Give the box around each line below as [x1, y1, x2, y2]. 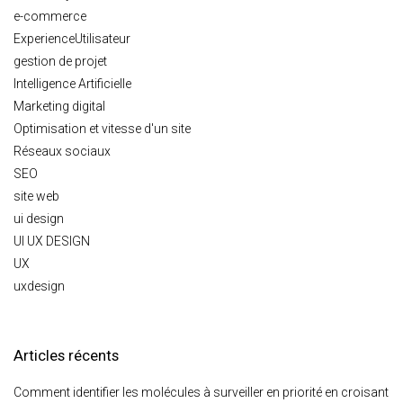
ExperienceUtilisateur [13, 31, 130, 46]
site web [13, 188, 59, 203]
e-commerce [13, 8, 86, 23]
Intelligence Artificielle [13, 76, 131, 91]
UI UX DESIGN [13, 233, 90, 248]
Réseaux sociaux [13, 143, 111, 158]
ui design [13, 210, 64, 226]
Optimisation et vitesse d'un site [13, 121, 191, 136]
